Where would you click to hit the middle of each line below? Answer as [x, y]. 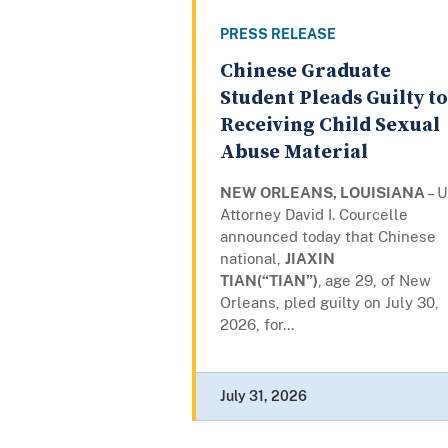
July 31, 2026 [263, 396]
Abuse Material [294, 153]
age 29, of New [378, 281]
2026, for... [257, 325]
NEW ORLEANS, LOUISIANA [322, 193]
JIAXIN [310, 259]
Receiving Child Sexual [330, 126]
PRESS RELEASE [278, 34]
